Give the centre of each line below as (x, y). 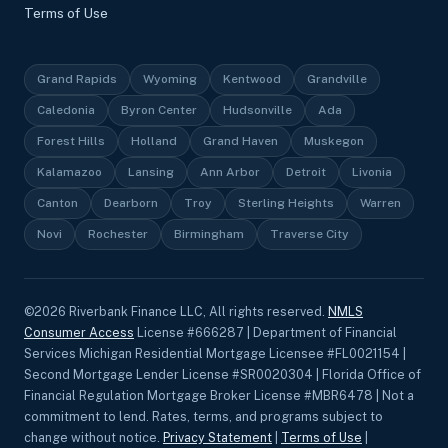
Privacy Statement (217, 438)
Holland (154, 141)
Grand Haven (240, 141)
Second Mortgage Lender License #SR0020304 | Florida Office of (222, 375)
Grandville (337, 79)
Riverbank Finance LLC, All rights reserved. (197, 312)
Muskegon (334, 141)
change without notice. (93, 438)
